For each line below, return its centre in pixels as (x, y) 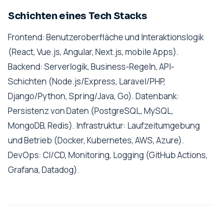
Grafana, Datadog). (44, 170)
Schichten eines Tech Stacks (78, 16)
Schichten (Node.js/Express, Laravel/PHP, (87, 81)
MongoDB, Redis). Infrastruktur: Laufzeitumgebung (104, 125)
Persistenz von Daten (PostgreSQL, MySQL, (91, 111)
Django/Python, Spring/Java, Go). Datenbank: (94, 96)
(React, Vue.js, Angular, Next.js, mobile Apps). (93, 52)
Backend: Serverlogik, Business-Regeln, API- (91, 67)
